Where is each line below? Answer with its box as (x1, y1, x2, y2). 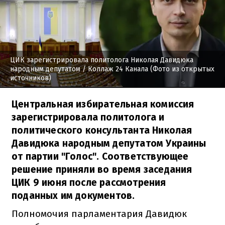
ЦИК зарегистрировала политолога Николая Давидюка (10, 55, 193, 64)
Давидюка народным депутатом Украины (12, 137, 206, 149)
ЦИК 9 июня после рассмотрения (12, 176, 166, 188)
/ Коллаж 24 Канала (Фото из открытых (80, 64, 214, 73)
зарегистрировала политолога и (12, 111, 165, 123)
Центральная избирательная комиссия (12, 98, 194, 110)
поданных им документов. (12, 189, 135, 201)
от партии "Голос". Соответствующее (12, 150, 189, 162)
